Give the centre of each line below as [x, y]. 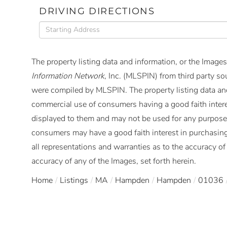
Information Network [68, 76]
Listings [74, 180]
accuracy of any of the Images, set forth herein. [114, 161]
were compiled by [63, 90]
